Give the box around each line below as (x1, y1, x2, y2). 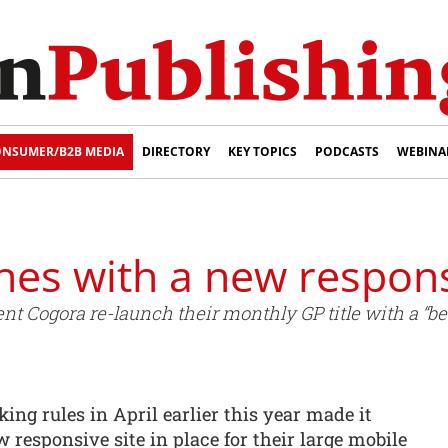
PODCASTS (315, 143, 379, 160)
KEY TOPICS (228, 143, 297, 160)
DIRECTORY (142, 143, 210, 160)
